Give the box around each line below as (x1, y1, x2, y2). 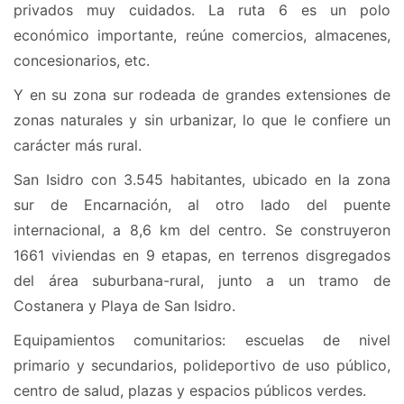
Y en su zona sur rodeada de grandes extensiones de (14, 86, 390, 105)
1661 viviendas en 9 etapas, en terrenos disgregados (14, 246, 390, 265)
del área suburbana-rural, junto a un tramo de (14, 271, 390, 290)
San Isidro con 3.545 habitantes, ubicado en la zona (14, 170, 390, 189)
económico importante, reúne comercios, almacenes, (14, 26, 390, 45)
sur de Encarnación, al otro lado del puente (14, 196, 390, 215)
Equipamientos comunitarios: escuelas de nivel (14, 331, 390, 350)
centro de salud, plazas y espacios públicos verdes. (14, 381, 366, 400)
